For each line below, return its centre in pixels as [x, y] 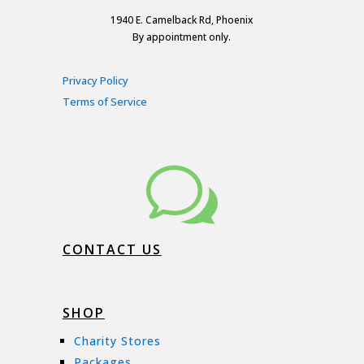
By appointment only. [182, 37]
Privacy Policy [95, 81]
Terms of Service [104, 102]
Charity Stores [117, 341]
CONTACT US [112, 250]
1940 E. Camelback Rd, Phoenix [182, 20]
